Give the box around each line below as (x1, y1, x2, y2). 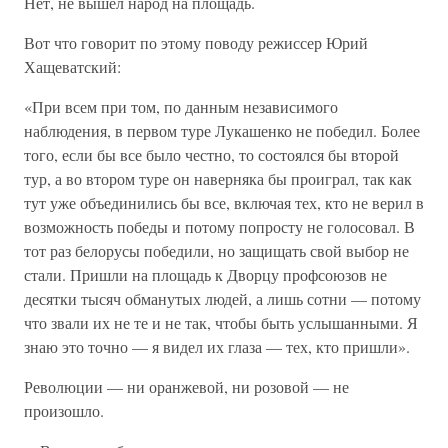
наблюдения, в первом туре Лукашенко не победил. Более (24, 120, 420, 141)
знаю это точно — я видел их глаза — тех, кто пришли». (24, 336, 410, 357)
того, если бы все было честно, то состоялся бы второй (24, 144, 399, 165)
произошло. (24, 400, 104, 421)
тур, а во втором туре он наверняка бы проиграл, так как (24, 168, 412, 189)
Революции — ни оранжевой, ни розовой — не (24, 376, 349, 397)
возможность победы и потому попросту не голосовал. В (24, 216, 415, 237)
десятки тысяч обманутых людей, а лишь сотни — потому (24, 288, 421, 309)
